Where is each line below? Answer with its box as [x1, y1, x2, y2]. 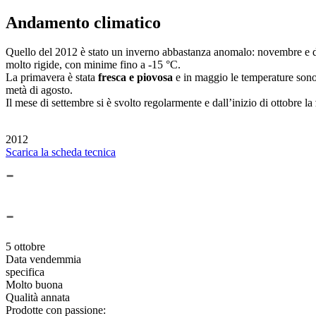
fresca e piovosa [95, 71, 173, 84]
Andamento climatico [6, 13, 161, 32]
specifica [6, 266, 44, 279]
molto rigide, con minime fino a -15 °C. [6, 59, 181, 71]
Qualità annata [6, 291, 70, 304]
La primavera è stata [6, 71, 95, 84]
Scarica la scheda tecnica [6, 146, 116, 159]
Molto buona [6, 279, 63, 291]
